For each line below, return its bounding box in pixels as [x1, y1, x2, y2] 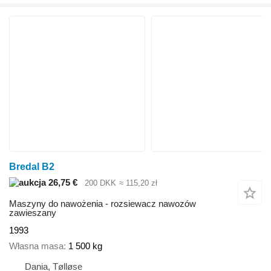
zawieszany [9, 207, 56, 218]
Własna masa [9, 241, 64, 252]
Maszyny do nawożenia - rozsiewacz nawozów [9, 198, 196, 209]
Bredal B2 [9, 162, 54, 172]
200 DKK [85, 178, 116, 188]
